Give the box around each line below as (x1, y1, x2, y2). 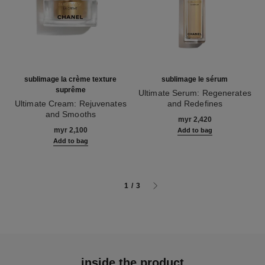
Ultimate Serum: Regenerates (138, 88, 251, 98)
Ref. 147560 (13, 120, 60, 130)
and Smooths (45, 109, 96, 119)
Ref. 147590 (137, 109, 185, 119)
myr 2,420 (177, 115, 212, 124)
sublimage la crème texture (24, 75, 117, 83)
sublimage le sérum (161, 75, 228, 83)
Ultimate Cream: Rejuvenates (15, 99, 127, 108)
